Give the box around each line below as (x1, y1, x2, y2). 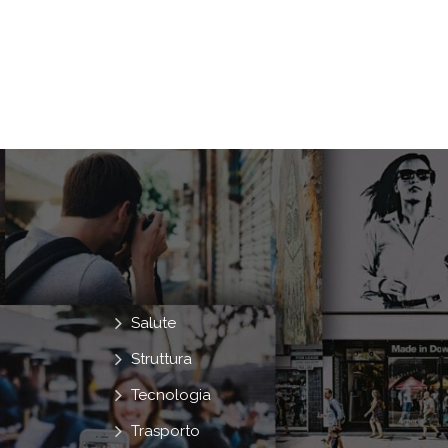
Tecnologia (131, 385, 212, 404)
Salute (131, 313, 177, 332)
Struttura (131, 349, 193, 368)
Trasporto (131, 421, 201, 440)
